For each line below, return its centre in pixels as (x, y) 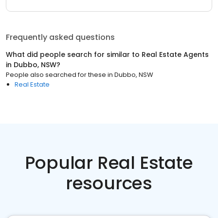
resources (109, 183)
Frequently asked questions (60, 37)
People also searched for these (56, 75)
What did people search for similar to (74, 54)
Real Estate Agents (175, 54)
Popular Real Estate (109, 163)
